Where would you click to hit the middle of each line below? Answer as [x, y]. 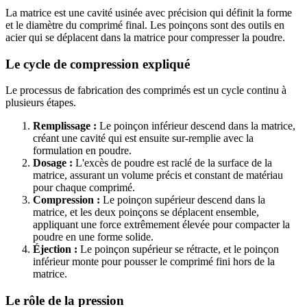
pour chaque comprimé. [84, 188]
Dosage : [53, 163]
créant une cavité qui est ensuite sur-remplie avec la [143, 138]
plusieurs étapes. [41, 103]
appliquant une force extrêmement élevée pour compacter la [161, 225]
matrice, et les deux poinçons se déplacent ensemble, [146, 212]
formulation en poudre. [82, 151]
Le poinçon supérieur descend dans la [183, 200]
